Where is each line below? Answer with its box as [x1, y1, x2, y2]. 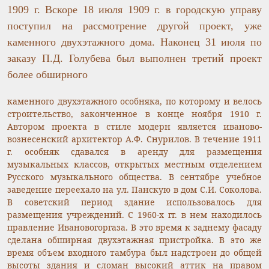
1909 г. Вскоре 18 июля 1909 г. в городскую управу [7, 3, 262, 16]
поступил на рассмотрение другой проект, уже [7, 19, 262, 32]
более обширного [7, 68, 88, 80]
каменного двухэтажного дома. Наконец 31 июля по [7, 35, 262, 48]
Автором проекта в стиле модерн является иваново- [7, 120, 262, 132]
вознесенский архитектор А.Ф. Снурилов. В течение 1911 [7, 133, 262, 145]
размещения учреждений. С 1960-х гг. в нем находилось [7, 208, 262, 220]
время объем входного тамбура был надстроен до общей [7, 246, 262, 258]
